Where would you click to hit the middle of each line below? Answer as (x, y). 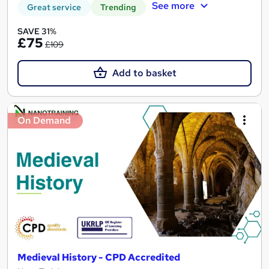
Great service (54, 7)
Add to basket (144, 73)
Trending (118, 7)
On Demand (44, 120)
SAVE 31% (37, 31)
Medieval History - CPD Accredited (99, 258)
